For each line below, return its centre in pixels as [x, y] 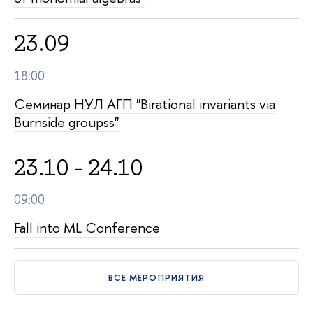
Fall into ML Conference [87, 228]
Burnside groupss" [66, 122]
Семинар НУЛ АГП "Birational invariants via [145, 103]
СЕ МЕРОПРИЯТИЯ [156, 278]
